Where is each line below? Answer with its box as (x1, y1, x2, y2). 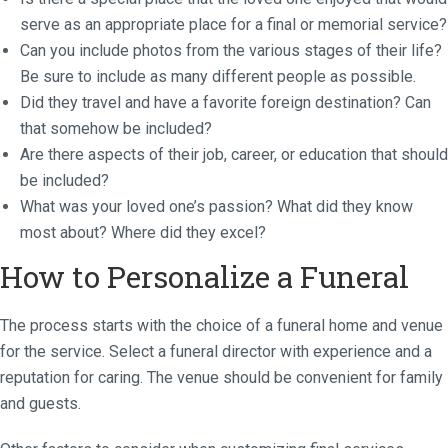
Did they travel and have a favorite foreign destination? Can (20, 92, 431, 112)
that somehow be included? (20, 118, 212, 138)
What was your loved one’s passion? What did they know (20, 196, 413, 216)
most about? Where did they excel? (20, 222, 266, 242)
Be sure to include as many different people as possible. (20, 66, 416, 86)
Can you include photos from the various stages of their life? (20, 40, 442, 60)
